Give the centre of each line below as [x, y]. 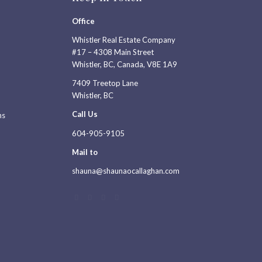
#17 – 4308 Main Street [113, 52]
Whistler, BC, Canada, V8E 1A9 [125, 65]
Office [84, 21]
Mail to [85, 152]
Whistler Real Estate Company [124, 40]
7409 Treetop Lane [105, 83]
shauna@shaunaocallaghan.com [126, 170]
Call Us [85, 114]
